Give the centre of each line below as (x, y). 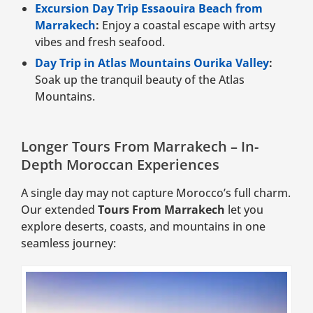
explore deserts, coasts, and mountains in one (143, 226)
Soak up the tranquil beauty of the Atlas (140, 79)
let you (244, 209)
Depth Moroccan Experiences (120, 164)
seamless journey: (68, 243)
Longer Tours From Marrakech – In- (140, 146)
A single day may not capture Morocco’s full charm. (156, 192)
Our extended (59, 209)
